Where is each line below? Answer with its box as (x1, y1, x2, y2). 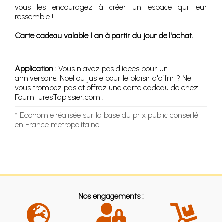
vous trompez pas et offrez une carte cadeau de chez (15, 83, 198, 93)
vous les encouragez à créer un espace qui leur (15, 2, 207, 12)
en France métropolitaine (15, 120, 99, 130)
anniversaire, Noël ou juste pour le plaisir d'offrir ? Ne (15, 73, 191, 83)
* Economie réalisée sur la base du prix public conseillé (15, 111, 198, 120)
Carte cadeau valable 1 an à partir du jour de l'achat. (15, 31, 193, 41)
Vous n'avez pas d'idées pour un (56, 64, 168, 74)
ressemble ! (15, 12, 53, 22)
